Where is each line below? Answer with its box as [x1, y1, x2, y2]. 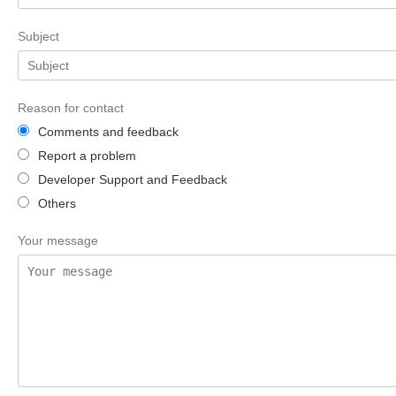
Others [38, 196, 76, 210]
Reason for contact [18, 101, 124, 115]
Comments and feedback [38, 125, 179, 139]
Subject [18, 29, 59, 43]
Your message [18, 233, 98, 247]
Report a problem [38, 148, 136, 163]
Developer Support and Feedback [38, 172, 227, 187]
